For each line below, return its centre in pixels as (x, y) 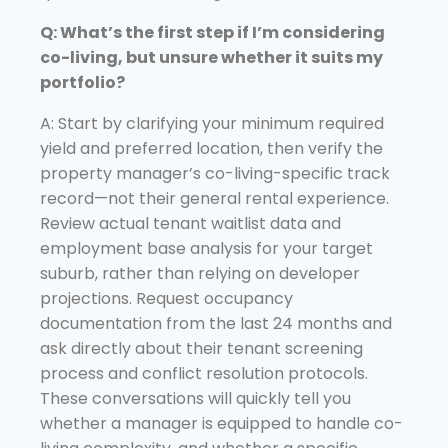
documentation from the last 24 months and (216, 323)
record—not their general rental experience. (214, 198)
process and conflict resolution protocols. (204, 373)
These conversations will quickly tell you (195, 398)
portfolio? (82, 82)
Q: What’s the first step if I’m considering (212, 32)
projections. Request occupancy (166, 298)
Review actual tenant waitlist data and (190, 223)
